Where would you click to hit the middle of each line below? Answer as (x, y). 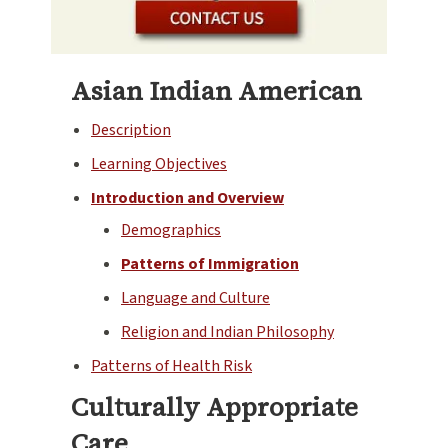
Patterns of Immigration (210, 263)
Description (131, 129)
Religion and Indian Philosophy (227, 331)
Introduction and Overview (187, 197)
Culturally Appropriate (214, 406)
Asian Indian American (216, 90)
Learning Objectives (159, 163)
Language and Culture (195, 297)
